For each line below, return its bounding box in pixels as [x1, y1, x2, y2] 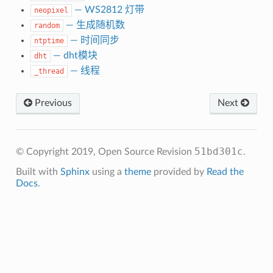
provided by [151, 167, 207, 177]
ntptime [34, 37, 64, 46]
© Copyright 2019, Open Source [15, 147, 157, 157]
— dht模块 [50, 51, 97, 61]
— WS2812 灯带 [71, 5, 144, 15]
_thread [34, 67, 64, 76]
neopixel [34, 6, 68, 15]
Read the [206, 167, 244, 177]
